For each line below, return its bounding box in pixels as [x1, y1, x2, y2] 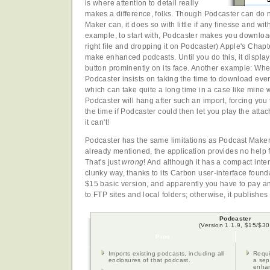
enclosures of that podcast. [108, 257, 191, 264]
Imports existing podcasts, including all [108, 250, 224, 257]
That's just [85, 158, 122, 167]
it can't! [85, 118, 110, 127]
